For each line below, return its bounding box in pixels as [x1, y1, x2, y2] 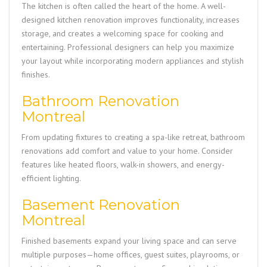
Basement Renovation [21, 196, 180, 214]
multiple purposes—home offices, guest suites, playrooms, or [21, 249, 240, 260]
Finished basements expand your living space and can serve [21, 235, 237, 247]
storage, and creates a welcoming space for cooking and [21, 28, 223, 39]
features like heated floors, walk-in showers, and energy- [21, 159, 225, 170]
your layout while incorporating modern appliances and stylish [21, 55, 244, 67]
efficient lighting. [21, 173, 81, 184]
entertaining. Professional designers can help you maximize [21, 42, 234, 53]
